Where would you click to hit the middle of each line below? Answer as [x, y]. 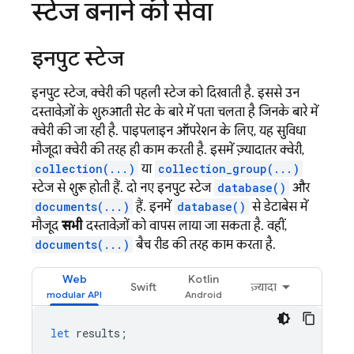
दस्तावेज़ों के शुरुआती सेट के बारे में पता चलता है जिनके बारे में [175, 113]
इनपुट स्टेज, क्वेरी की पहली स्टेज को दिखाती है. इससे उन [166, 94]
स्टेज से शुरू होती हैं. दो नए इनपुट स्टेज [123, 188]
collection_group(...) [229, 169]
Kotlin [203, 279]
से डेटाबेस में [278, 207]
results [98, 333]
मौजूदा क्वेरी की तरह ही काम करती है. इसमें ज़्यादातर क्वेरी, [168, 151]
